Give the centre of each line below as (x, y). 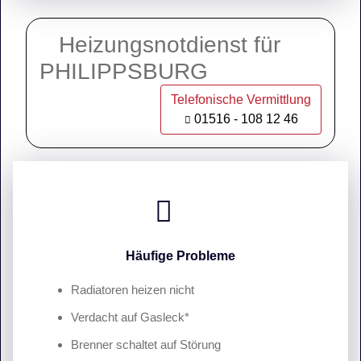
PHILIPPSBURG (133, 71)
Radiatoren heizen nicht (133, 290)
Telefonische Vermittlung (241, 100)
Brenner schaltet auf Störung (146, 344)
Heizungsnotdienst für (160, 45)
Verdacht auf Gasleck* (130, 317)
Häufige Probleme (180, 256)
